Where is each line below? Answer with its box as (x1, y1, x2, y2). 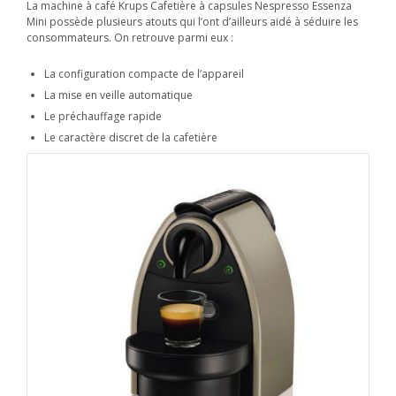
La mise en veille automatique (44, 87, 193, 103)
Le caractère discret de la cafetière (44, 129, 217, 145)
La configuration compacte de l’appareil (44, 65, 244, 81)
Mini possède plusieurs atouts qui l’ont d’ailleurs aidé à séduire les (27, 13, 358, 29)
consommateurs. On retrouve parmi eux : (27, 29, 233, 45)
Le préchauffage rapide (44, 108, 162, 124)
